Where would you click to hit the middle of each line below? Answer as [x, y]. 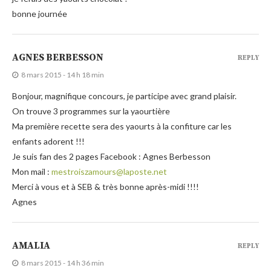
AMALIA [31, 245]
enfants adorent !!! [48, 141]
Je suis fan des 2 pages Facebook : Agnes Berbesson [111, 156]
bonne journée [40, 13]
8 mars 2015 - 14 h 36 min [63, 263]
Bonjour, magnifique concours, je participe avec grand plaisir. [124, 96]
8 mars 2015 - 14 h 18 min [63, 74]
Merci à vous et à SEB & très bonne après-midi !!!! [106, 186]
